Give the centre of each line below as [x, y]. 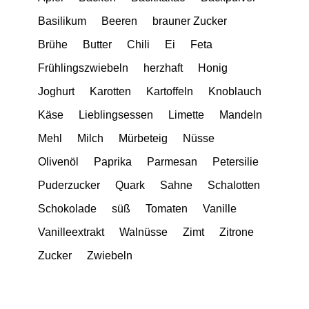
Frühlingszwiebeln [83, 68]
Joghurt [56, 91]
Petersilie [236, 161]
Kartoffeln [170, 91]
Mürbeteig [143, 138]
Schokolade [67, 208]
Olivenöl [58, 161]
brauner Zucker [190, 21]
